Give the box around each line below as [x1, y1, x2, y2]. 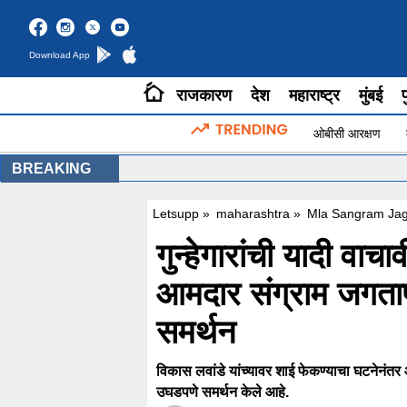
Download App [29, 49, 90, 60]
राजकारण [176, 86, 232, 105]
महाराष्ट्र [289, 86, 340, 105]
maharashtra [216, 206, 290, 222]
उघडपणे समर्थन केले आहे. [156, 384, 289, 401]
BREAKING [12, 161, 91, 177]
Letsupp [153, 206, 199, 222]
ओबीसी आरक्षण [313, 125, 381, 141]
